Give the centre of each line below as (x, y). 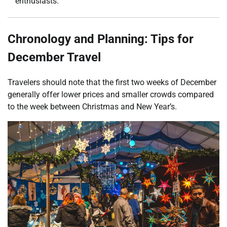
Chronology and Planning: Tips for (101, 39)
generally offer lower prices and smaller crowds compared (111, 94)
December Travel (54, 57)
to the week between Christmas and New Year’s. (92, 106)
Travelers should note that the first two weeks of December (112, 82)
